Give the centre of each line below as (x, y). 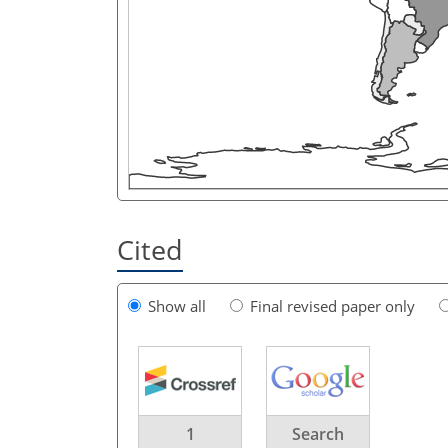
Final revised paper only (332, 305)
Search (318, 433)
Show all (177, 305)
